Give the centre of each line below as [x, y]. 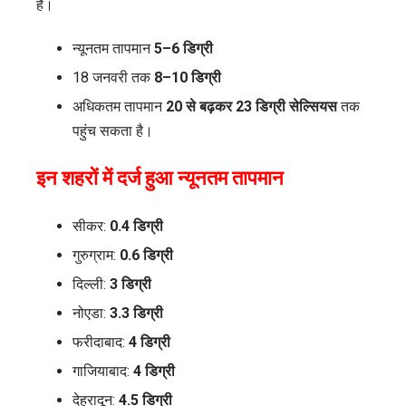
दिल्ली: [91, 285]
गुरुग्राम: [96, 256]
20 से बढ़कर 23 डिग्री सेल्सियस [251, 107]
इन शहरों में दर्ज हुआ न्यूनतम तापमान [160, 179]
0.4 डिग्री [136, 227]
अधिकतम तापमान [119, 107]
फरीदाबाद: [101, 343]
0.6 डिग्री [146, 256]
